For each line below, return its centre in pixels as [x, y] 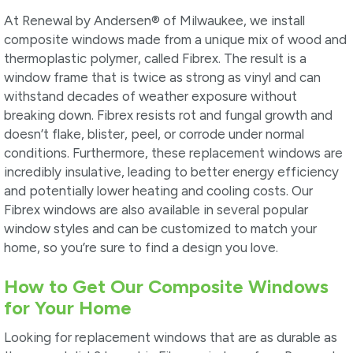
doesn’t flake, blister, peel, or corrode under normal [154, 134]
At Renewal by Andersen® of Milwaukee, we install [154, 21]
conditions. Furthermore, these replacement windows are [173, 153]
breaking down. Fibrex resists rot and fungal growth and [168, 115]
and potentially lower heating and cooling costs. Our [158, 191]
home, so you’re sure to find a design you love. [141, 248]
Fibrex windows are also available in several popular [156, 210]
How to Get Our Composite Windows [166, 287]
